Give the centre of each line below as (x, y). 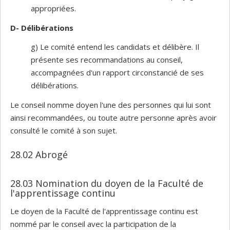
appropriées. (53, 8)
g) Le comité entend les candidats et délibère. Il (115, 47)
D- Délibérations (42, 27)
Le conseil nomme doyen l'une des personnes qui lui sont (111, 104)
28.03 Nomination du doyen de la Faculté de (107, 183)
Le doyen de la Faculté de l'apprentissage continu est (104, 211)
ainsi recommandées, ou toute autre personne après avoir (113, 117)
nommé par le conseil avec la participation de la (93, 224)
